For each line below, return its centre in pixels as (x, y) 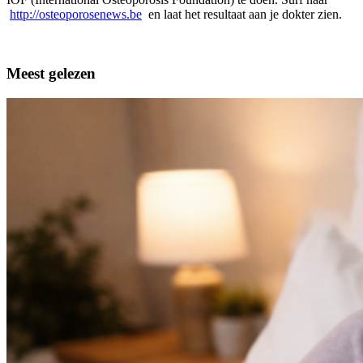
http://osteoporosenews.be (76, 15)
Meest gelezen (51, 74)
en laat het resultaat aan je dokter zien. (242, 15)
